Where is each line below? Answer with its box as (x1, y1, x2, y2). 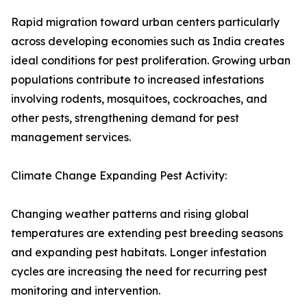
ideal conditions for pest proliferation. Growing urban (11, 53, 291, 68)
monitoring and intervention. (11, 284, 160, 298)
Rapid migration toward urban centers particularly (11, 15, 280, 29)
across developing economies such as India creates (11, 34, 284, 49)
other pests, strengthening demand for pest (11, 111, 239, 125)
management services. (11, 130, 131, 145)
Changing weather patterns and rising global (11, 207, 249, 221)
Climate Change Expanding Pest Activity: (11, 169, 227, 183)
